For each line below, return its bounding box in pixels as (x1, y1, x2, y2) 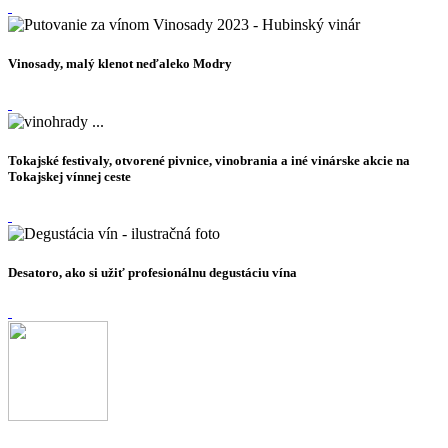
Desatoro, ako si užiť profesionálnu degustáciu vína (8, 265, 297, 281)
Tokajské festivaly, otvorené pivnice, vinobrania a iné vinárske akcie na (8, 152, 410, 168)
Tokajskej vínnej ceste (8, 168, 131, 184)
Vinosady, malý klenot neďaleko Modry (8, 56, 232, 72)
